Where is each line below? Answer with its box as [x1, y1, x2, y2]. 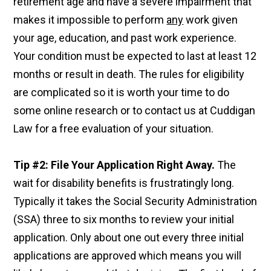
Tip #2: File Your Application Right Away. [13, 158, 215, 172]
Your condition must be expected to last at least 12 [13, 50, 257, 63]
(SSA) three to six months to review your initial [13, 213, 235, 226]
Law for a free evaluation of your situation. [13, 122, 214, 135]
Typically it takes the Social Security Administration [13, 195, 258, 208]
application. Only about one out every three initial [13, 231, 244, 244]
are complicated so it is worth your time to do [13, 86, 230, 99]
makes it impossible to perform [13, 13, 167, 27]
